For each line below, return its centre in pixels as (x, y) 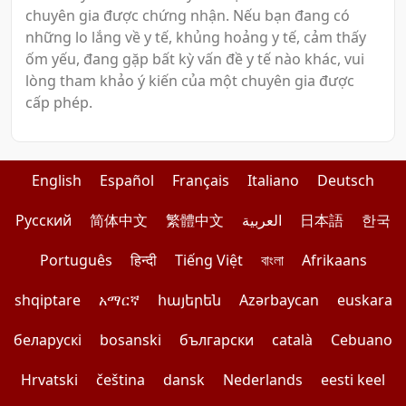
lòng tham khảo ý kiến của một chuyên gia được (190, 81)
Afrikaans (334, 261)
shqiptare (47, 300)
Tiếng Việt (208, 261)
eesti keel (353, 380)
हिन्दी (143, 261)
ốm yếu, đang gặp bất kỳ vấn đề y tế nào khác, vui (195, 59)
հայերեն (189, 300)
